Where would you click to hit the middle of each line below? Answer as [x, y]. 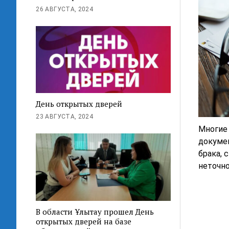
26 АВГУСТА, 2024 [65, 9]
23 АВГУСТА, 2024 [65, 117]
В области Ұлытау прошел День [95, 212]
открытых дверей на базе [84, 222]
